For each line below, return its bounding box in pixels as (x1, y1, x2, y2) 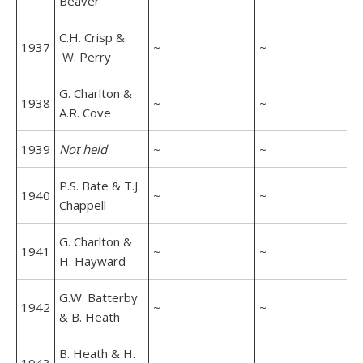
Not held (59, 141, 107, 157)
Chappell (59, 197, 106, 213)
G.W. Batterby (59, 289, 138, 305)
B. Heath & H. (59, 345, 135, 361)
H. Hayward (59, 253, 126, 269)
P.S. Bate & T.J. (59, 177, 140, 194)
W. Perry (59, 49, 111, 65)
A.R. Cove (59, 105, 111, 121)
